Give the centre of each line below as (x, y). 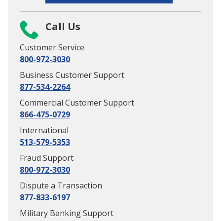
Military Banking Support (67, 213)
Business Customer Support (72, 75)
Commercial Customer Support (77, 103)
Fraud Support (47, 158)
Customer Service (52, 47)
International (44, 130)
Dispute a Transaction (61, 185)
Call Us (63, 26)
